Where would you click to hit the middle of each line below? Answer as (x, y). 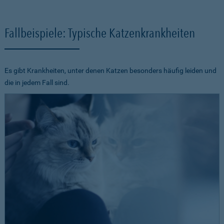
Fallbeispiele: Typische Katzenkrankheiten (100, 33)
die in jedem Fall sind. (37, 83)
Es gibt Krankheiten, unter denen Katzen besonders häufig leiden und (110, 71)
